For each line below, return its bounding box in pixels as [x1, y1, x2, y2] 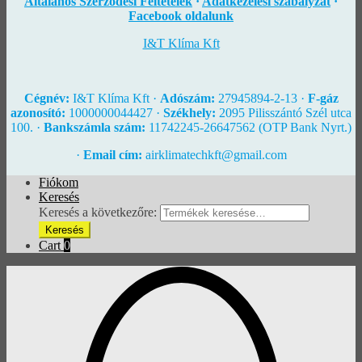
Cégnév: [23, 90, 69, 105]
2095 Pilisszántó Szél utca [216, 105, 351, 120]
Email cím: [82, 147, 142, 162]
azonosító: [11, 105, 65, 120]
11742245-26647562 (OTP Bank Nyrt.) [145, 120, 351, 134]
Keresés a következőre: [39, 204, 157, 219]
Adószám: [159, 90, 215, 105]
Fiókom [39, 175, 78, 189]
